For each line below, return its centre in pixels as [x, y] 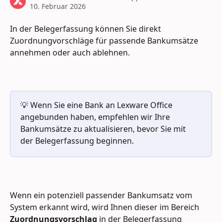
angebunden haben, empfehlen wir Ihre [96, 117]
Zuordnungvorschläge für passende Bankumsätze [105, 41]
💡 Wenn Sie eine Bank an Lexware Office [97, 105]
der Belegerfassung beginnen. [77, 140]
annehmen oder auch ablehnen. [71, 53]
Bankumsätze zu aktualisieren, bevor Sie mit [104, 129]
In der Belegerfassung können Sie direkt [86, 29]
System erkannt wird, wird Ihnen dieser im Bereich [106, 207]
